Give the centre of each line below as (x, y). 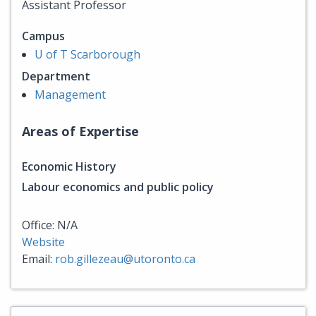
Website (43, 242)
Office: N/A (50, 225)
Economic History (69, 166)
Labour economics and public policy (118, 187)
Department (56, 76)
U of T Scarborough (87, 54)
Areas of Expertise (80, 131)
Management (70, 94)
